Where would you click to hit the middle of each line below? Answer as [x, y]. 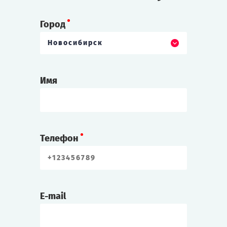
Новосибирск [75, 43]
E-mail [53, 196]
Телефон [59, 139]
